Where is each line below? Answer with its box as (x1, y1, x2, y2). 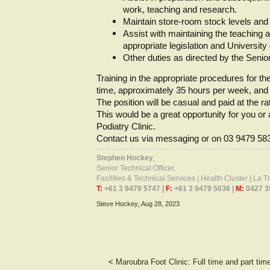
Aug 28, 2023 (141, 200, 180, 208)
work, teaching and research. (123, 4, 237, 14)
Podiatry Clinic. (96, 122, 155, 132)
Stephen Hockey (96, 154, 153, 163)
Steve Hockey (96, 200, 138, 208)
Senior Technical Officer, (96, 164, 175, 173)
